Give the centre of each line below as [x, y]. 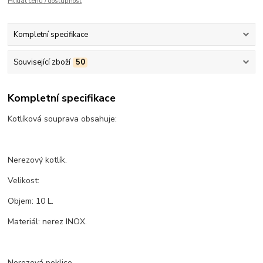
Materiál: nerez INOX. [48, 221]
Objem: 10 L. [31, 201]
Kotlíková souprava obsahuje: [63, 119]
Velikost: [24, 180]
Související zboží [42, 63]
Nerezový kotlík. [38, 160]
